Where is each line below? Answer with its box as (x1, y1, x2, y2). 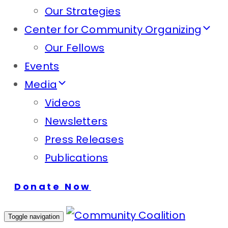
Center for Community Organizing (24, 22, 202, 37)
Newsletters (45, 114, 108, 128)
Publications (45, 151, 108, 165)
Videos (45, 96, 81, 110)
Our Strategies (45, 4, 121, 18)
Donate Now (14, 180, 91, 193)
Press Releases (45, 132, 124, 147)
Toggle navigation (8, 213, 60, 220)
